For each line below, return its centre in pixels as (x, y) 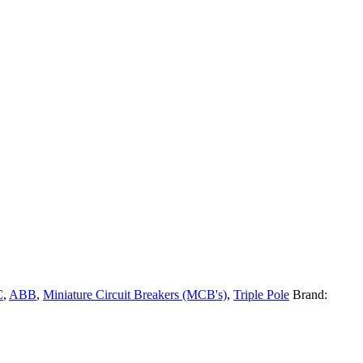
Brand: (310, 294)
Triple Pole (261, 294)
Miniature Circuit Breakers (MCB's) (135, 294)
